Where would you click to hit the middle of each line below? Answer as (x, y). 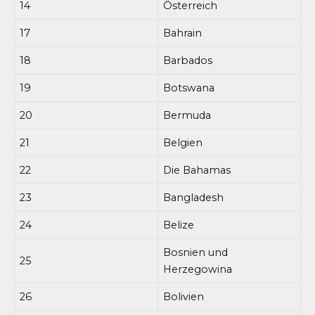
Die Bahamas (197, 170)
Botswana (189, 88)
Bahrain (183, 33)
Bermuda (187, 115)
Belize (179, 225)
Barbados (188, 60)
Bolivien (184, 296)
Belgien (183, 142)
